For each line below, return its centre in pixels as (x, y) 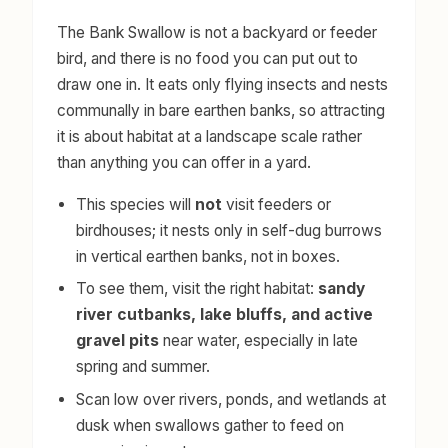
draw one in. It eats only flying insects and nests (222, 84)
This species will (136, 204)
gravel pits (118, 341)
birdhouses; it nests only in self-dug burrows (229, 230)
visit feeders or (277, 204)
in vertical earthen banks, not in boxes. (208, 256)
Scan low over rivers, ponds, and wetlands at (231, 399)
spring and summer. (143, 367)
